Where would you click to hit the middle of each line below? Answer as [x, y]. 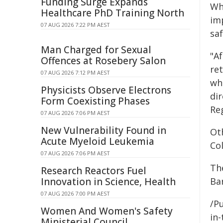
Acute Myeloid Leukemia [98, 141]
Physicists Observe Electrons [106, 90]
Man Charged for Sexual [96, 50]
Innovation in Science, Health [108, 182]
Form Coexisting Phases [95, 101]
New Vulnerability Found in [104, 130]
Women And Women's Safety [107, 211]
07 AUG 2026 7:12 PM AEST [75, 72]
